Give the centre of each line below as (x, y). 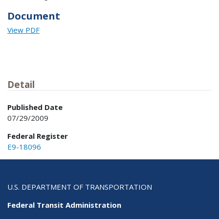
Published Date (35, 107)
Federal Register (38, 136)
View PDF (23, 30)
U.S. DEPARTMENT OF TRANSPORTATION (80, 186)
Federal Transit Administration (64, 205)
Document (34, 16)
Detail (21, 85)
